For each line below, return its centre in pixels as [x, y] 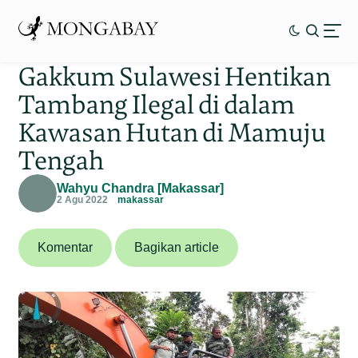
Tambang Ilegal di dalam [157, 104]
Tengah [62, 160]
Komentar [66, 247]
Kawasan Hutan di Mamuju [173, 132]
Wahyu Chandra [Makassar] [141, 188]
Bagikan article [177, 247]
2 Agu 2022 [83, 199]
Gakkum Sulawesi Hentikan [175, 76]
